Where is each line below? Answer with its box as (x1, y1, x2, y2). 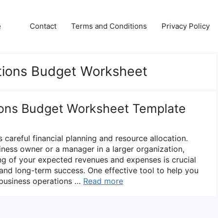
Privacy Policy (162, 21, 210, 31)
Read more (83, 176, 123, 186)
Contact (30, 21, 56, 31)
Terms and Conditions (71, 21, 147, 31)
